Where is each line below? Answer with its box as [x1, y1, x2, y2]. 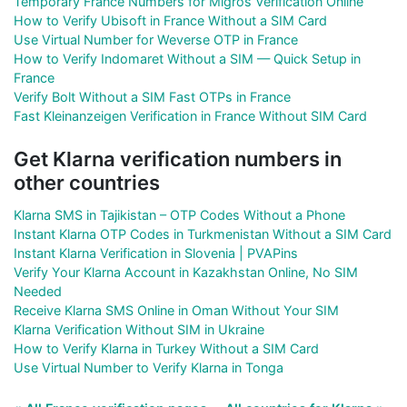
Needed [14, 283, 62, 299]
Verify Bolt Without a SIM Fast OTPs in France [14, 88, 291, 104]
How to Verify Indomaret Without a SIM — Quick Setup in [14, 50, 361, 66]
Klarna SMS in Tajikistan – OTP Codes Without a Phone [14, 206, 345, 223]
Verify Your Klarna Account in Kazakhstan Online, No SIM [14, 263, 358, 280]
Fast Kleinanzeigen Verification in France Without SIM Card [14, 107, 367, 124]
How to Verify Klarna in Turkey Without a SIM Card [14, 340, 319, 356]
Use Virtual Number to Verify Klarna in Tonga [14, 359, 283, 375]
